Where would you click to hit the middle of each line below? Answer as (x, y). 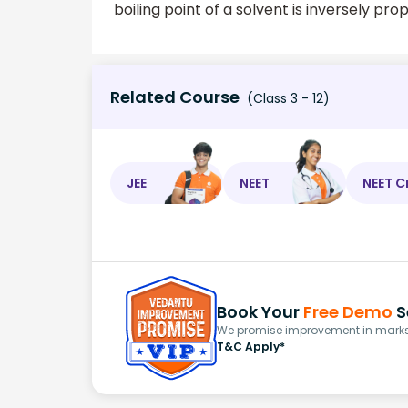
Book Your (260, 311)
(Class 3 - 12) (286, 99)
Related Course (175, 97)
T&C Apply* (251, 346)
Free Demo (348, 311)
